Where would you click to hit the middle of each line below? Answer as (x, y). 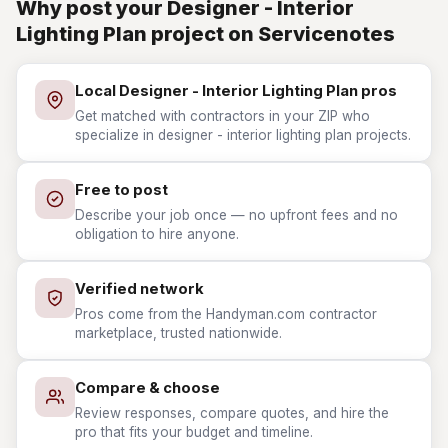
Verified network (139, 289)
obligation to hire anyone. (157, 234)
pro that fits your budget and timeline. (194, 432)
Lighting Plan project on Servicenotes (205, 34)
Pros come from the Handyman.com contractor (226, 314)
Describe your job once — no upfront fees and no (236, 215)
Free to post (121, 190)
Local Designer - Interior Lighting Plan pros (236, 91)
